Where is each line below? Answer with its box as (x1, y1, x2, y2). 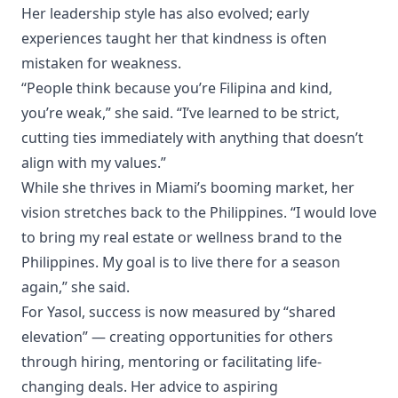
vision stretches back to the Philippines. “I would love (21, 202, 377, 222)
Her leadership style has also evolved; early (21, 3, 309, 23)
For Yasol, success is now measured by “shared (21, 301, 336, 322)
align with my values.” (21, 152, 166, 172)
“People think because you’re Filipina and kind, (21, 77, 332, 98)
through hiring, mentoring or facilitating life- (21, 351, 322, 371)
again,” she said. (21, 276, 130, 297)
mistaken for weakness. (21, 52, 181, 73)
